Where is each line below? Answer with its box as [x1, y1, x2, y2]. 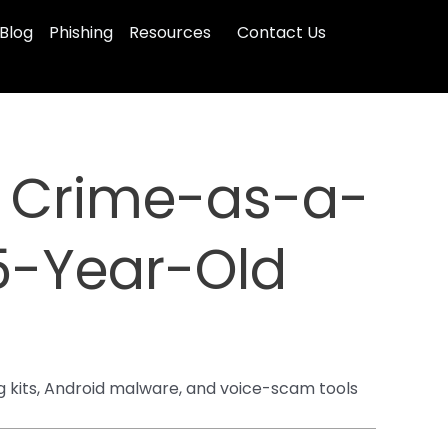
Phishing [48, 21, 113, 44]
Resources [128, 21, 211, 44]
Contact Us [236, 21, 326, 44]
